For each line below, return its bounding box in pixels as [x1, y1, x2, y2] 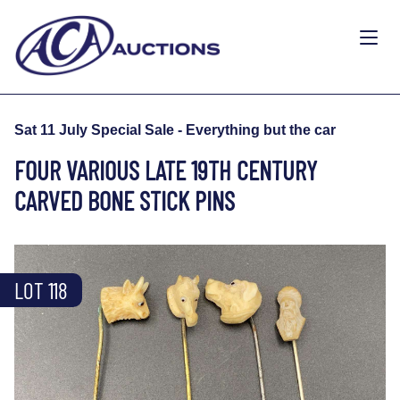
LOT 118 [14, 276, 68, 304]
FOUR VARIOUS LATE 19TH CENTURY [14, 154, 317, 186]
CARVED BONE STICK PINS [14, 184, 240, 216]
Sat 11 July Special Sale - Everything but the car [14, 121, 336, 137]
